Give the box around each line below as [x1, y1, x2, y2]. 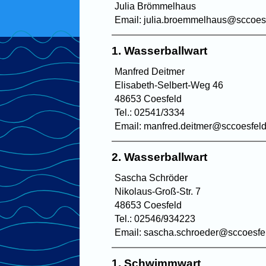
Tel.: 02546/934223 [115, 213, 196, 224]
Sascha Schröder [115, 172, 188, 183]
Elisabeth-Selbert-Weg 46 [115, 80, 224, 90]
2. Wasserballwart [112, 150, 208, 163]
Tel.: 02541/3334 [115, 107, 185, 118]
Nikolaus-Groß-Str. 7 [115, 186, 201, 197]
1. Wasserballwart [112, 44, 208, 57]
